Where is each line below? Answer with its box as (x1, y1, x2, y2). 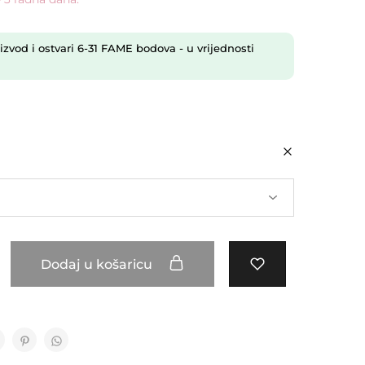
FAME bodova (97, 42, 176, 55)
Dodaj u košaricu (40, 256, 156, 272)
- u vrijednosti (175, 42, 254, 55)
